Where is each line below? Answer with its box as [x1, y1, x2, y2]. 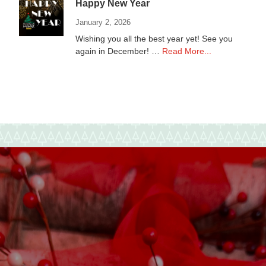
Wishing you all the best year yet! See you [75, 34, 233, 44]
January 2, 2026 [75, 18, 131, 27]
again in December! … [75, 46, 163, 56]
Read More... [162, 46, 212, 56]
